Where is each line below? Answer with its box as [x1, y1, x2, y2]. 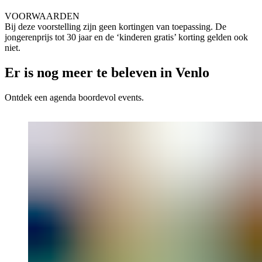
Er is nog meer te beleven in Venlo [5, 65, 209, 81]
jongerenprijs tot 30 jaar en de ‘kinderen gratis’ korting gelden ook [5, 32, 248, 43]
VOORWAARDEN [5, 11, 80, 22]
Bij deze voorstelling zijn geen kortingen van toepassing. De [5, 22, 226, 32]
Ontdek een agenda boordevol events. [5, 92, 144, 103]
